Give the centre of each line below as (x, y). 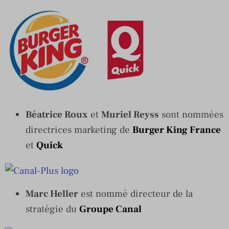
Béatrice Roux (57, 114)
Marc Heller (52, 193)
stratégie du (52, 209)
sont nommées (191, 114)
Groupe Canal (110, 209)
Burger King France (177, 130)
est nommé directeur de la (135, 193)
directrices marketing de (79, 130)
